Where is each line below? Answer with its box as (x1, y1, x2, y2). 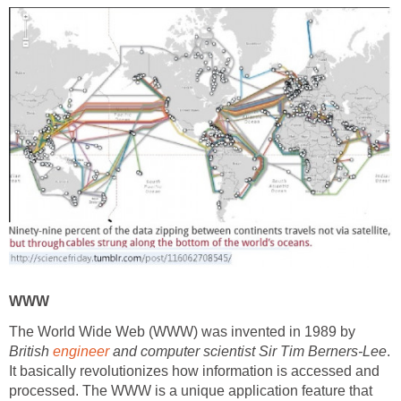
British (9, 344, 53, 360)
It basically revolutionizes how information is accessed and (9, 363, 380, 380)
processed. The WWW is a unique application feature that (9, 383, 372, 399)
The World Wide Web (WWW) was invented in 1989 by (9, 324, 355, 340)
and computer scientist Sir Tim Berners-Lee (109, 344, 387, 360)
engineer (53, 344, 109, 360)
